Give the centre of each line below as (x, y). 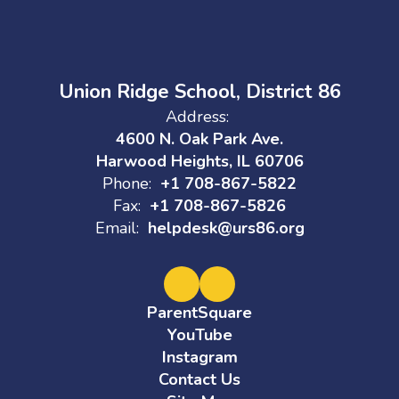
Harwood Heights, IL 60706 (199, 161)
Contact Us (199, 379)
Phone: (127, 183)
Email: (117, 228)
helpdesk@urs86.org (226, 228)
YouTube (199, 335)
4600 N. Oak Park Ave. (199, 139)
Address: (197, 117)
